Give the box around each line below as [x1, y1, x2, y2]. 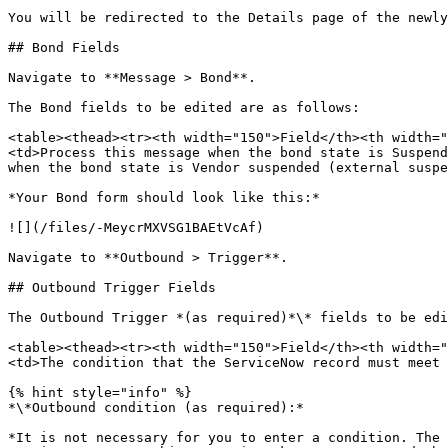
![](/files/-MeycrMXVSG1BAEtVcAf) [8, 220, 264, 235]
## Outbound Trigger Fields [8, 280, 216, 295]
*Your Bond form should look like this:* [8, 190, 320, 205]
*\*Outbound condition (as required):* [8, 400, 304, 415]
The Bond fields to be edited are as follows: [8, 100, 360, 115]
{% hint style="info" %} [8, 385, 192, 400]
